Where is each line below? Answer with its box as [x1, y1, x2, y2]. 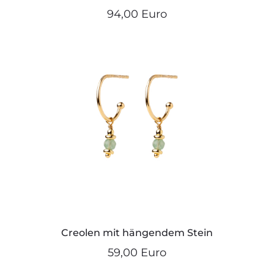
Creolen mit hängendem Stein [61, 226, 213, 239]
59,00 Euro [108, 245, 166, 259]
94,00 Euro [107, 7, 167, 21]
